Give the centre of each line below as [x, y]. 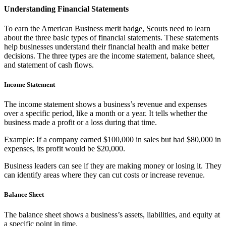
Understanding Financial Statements [66, 9]
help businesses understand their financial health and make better [106, 46]
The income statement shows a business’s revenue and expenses [105, 104]
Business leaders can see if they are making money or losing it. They [113, 166]
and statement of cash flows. [49, 65]
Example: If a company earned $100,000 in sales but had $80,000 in [112, 140]
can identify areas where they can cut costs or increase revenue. [104, 175]
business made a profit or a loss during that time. [80, 123]
